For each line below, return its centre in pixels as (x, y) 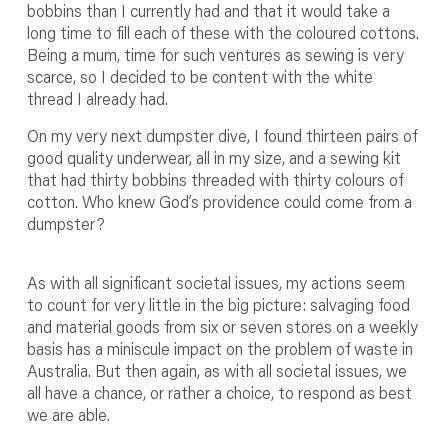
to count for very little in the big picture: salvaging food (218, 304)
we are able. (68, 414)
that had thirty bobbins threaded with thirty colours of (214, 179)
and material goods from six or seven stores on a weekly (222, 326)
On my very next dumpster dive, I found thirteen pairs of (221, 135)
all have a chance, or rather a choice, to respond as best (219, 392)
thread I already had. (97, 98)
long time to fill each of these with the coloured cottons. (222, 32)
